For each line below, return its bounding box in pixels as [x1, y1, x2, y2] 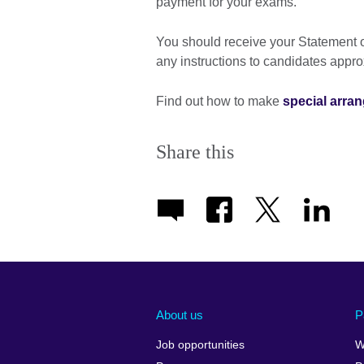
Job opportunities [156, 339, 245, 352]
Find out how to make [156, 94, 283, 109]
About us [156, 307, 203, 322]
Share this [156, 141, 234, 163]
